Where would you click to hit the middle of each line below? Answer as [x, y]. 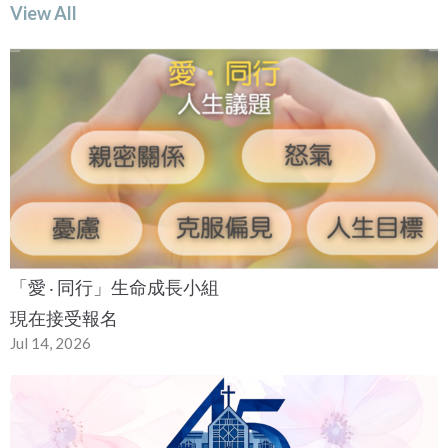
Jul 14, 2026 [50, 343]
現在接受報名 [64, 318]
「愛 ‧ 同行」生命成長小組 [114, 287]
